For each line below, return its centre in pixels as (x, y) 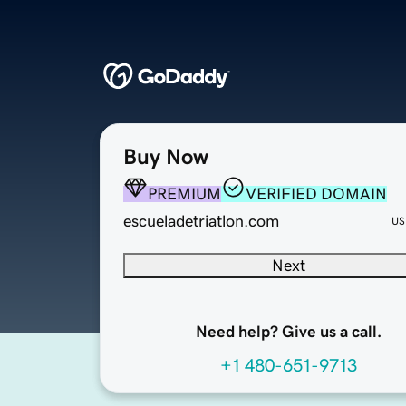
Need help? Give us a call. (288, 332)
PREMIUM (184, 194)
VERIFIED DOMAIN (316, 194)
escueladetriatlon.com (201, 222)
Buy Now (166, 157)
